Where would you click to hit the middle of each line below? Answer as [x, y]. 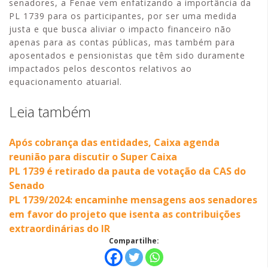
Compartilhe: [134, 241]
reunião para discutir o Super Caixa [93, 157]
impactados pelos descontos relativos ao [100, 68]
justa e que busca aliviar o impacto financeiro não [120, 29]
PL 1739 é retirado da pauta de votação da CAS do [127, 171]
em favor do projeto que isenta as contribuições [125, 214]
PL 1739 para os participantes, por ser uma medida [123, 16]
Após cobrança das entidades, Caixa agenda [114, 142]
